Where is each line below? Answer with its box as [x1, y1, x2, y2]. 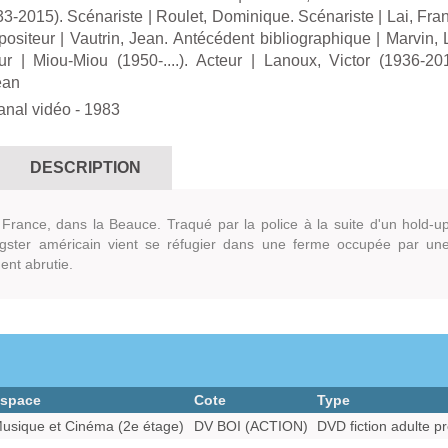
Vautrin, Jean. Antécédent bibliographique [69, 30, 371, 47]
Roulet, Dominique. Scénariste [156, 8, 374, 25]
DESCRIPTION [30, 159, 141, 176]
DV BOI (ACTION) [194, 418, 308, 434]
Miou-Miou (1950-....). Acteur [33, 52, 243, 69]
